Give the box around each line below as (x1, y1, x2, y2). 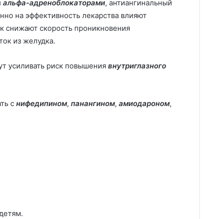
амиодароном (119, 99, 170, 108)
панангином (71, 99, 115, 108)
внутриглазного (108, 61, 166, 70)
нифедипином (16, 99, 67, 108)
